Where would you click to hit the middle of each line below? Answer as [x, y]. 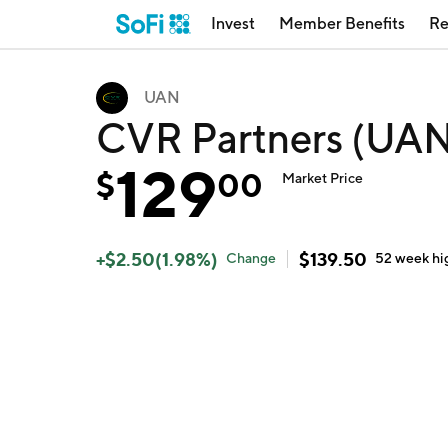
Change [251, 258]
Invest [233, 23]
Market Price [323, 178]
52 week [404, 258]
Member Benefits [342, 23]
